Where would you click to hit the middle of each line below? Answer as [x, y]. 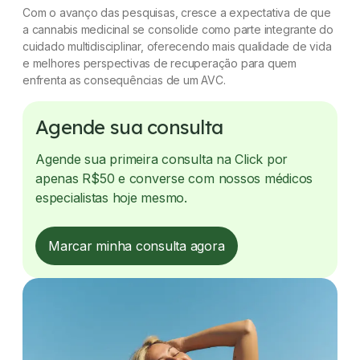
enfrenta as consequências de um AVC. [124, 80]
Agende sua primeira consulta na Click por [162, 159]
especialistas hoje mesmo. [111, 198]
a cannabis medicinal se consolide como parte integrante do [178, 29]
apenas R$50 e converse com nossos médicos [174, 178]
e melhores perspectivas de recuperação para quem [160, 63]
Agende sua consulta [129, 127]
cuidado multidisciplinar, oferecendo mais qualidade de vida [177, 46]
